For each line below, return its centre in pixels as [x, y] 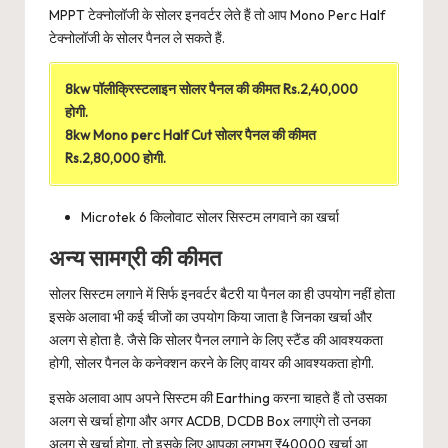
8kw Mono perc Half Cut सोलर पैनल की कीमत [190, 134]
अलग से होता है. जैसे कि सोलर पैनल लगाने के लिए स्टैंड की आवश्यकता [216, 339]
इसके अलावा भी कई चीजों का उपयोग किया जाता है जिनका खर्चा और [210, 316]
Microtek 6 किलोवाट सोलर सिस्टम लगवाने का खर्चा [210, 216]
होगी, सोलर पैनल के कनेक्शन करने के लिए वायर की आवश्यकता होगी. [211, 362]
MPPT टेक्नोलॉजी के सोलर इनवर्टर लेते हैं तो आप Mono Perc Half [217, 15]
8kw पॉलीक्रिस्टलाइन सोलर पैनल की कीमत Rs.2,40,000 [211, 88]
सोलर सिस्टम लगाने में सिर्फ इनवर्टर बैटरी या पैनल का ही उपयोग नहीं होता [222, 293]
